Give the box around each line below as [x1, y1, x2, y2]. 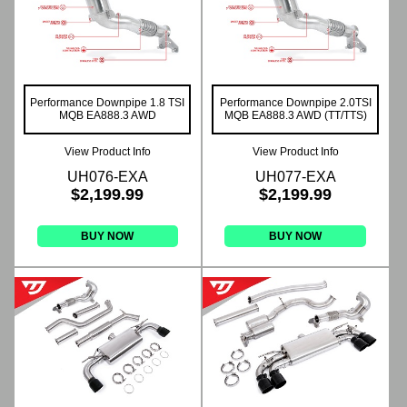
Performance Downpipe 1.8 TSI [30, 96, 185, 110]
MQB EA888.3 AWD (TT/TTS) [223, 109, 367, 123]
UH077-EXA [254, 169, 336, 185]
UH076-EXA [66, 169, 148, 185]
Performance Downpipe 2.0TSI [219, 96, 372, 110]
